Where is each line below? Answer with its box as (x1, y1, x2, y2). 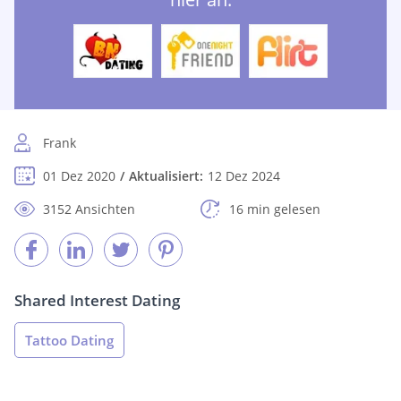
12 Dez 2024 (208, 167, 280, 185)
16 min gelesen (229, 200, 320, 218)
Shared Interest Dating (14, 290, 180, 311)
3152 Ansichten (43, 200, 135, 218)
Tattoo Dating (25, 331, 114, 350)
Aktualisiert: (129, 167, 203, 185)
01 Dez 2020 (43, 167, 115, 185)
